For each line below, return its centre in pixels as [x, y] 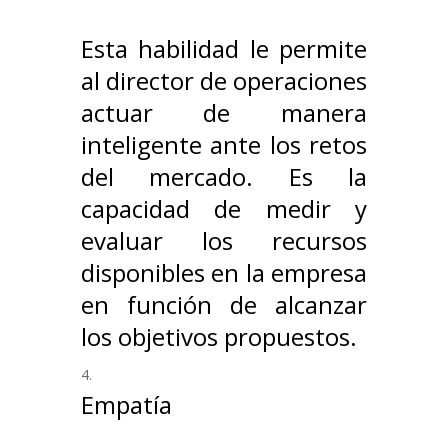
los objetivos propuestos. [218, 337]
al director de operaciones [224, 81]
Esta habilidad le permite [224, 49]
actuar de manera [224, 113]
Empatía [126, 405]
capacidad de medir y [224, 209]
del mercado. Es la [224, 177]
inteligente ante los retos [224, 145]
